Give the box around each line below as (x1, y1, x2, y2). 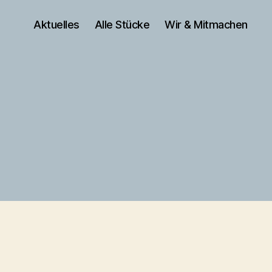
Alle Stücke (94, 18, 150, 31)
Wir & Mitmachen (165, 18, 248, 31)
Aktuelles (33, 18, 80, 31)
